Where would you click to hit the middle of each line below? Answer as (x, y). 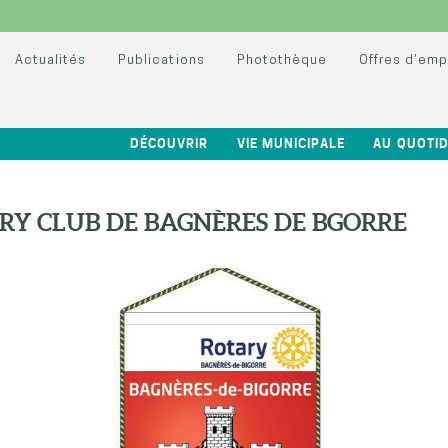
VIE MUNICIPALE (290, 143)
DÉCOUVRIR (168, 143)
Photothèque (281, 60)
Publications (161, 60)
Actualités (51, 60)
